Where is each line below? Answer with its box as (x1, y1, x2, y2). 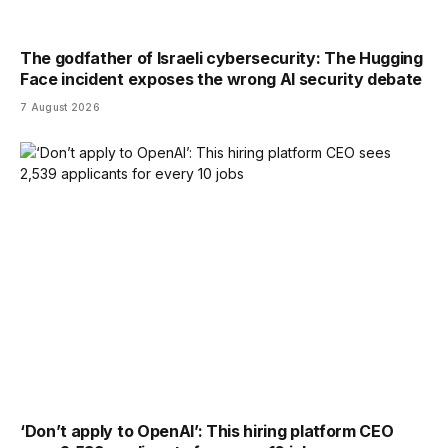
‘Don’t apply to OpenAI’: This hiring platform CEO (20, 420, 394, 441)
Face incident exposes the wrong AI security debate (20, 68, 422, 89)
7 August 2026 (20, 100, 100, 113)
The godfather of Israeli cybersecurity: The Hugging (20, 47, 423, 68)
